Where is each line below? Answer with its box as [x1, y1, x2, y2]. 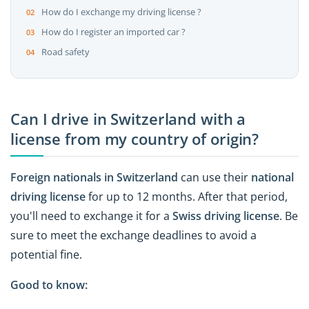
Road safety [41, 46, 90, 59]
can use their [181, 169, 251, 185]
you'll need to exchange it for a [10, 208, 172, 223]
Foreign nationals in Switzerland [10, 169, 181, 185]
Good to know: [10, 277, 88, 293]
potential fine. [10, 246, 82, 262]
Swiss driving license [172, 208, 279, 223]
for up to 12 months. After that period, [86, 188, 288, 204]
